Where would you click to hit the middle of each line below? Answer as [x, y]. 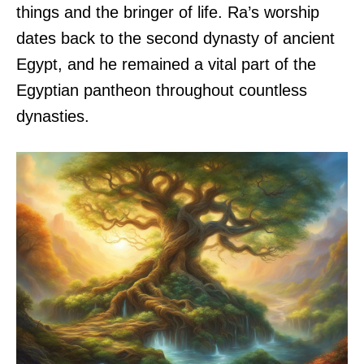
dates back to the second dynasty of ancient [175, 38]
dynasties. [53, 116]
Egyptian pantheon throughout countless [162, 90]
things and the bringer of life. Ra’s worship [168, 12]
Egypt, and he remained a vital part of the [166, 64]
